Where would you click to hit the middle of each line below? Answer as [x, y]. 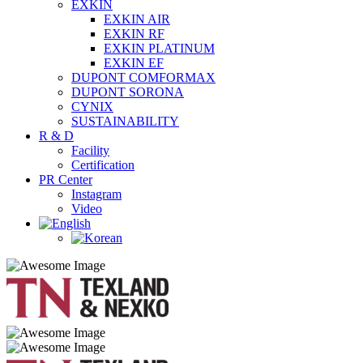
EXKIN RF [134, 34]
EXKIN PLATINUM [159, 48]
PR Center [66, 179]
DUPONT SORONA [128, 92]
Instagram [96, 194]
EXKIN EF [134, 63]
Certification [103, 165]
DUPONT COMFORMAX [143, 77]
